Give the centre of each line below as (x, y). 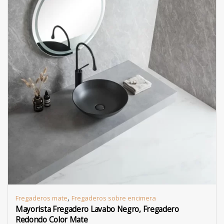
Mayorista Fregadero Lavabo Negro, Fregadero (97, 209)
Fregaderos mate (41, 198)
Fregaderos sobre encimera (114, 198)
